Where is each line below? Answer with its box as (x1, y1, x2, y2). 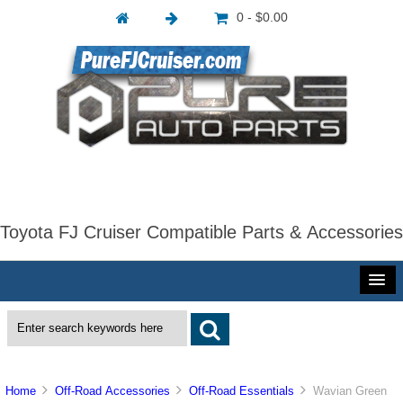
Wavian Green (306, 384, 388, 399)
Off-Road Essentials (189, 384, 295, 399)
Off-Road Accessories (55, 384, 171, 399)
